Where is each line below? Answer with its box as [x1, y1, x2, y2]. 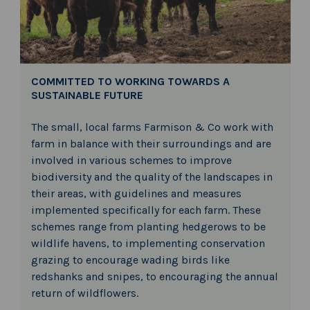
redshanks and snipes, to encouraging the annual [30, 270, 278, 284]
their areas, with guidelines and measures [30, 187, 241, 201]
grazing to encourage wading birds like [30, 253, 230, 267]
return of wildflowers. [30, 286, 138, 300]
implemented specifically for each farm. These [30, 203, 261, 217]
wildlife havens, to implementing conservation [30, 237, 265, 250]
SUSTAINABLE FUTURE [30, 89, 143, 102]
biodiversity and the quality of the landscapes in [30, 170, 273, 184]
